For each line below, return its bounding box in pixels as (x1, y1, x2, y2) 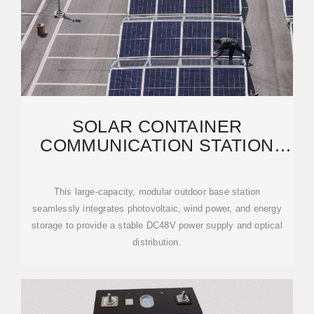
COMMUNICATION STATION (40, 135, 274, 155)
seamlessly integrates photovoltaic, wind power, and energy (32, 203, 282, 214)
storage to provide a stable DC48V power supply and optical (32, 220, 282, 231)
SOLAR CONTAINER (71, 116, 243, 136)
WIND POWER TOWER (60, 154, 254, 174)
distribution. (132, 237, 182, 247)
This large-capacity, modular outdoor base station (53, 186, 261, 197)
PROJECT (115, 173, 199, 193)
